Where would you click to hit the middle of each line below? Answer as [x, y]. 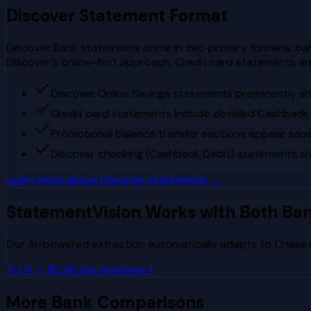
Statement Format [151, 15]
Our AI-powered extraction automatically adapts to [140, 244]
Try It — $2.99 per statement [80, 270]
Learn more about [53, 179]
